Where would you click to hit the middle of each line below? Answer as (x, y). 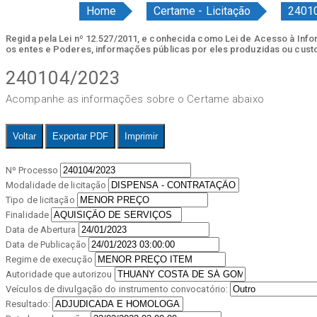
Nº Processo (33, 171)
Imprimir (142, 137)
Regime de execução (49, 260)
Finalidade (27, 215)
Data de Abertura (41, 230)
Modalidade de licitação (56, 185)
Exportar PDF (81, 137)
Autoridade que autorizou (59, 275)
